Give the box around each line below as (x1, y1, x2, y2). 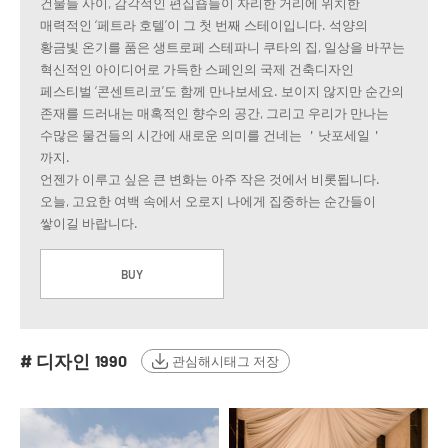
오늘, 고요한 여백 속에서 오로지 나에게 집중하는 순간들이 (40, 193, 376, 210)
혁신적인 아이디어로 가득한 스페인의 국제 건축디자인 (40, 61, 354, 78)
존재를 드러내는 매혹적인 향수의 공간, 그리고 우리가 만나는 (40, 105, 389, 122)
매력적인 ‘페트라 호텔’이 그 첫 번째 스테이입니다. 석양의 (40, 17, 368, 34)
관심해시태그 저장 (172, 353, 279, 370)
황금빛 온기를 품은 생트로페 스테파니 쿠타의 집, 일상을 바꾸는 (40, 39, 405, 56)
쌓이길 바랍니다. (40, 215, 138, 232)
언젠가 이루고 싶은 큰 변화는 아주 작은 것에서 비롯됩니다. (40, 171, 380, 188)
